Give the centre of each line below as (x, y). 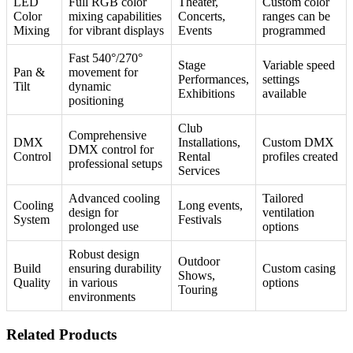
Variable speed (299, 65)
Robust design (104, 255)
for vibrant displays (116, 31)
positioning (96, 101)
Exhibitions (206, 94)
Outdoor (199, 262)
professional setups (115, 164)
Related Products (61, 335)
